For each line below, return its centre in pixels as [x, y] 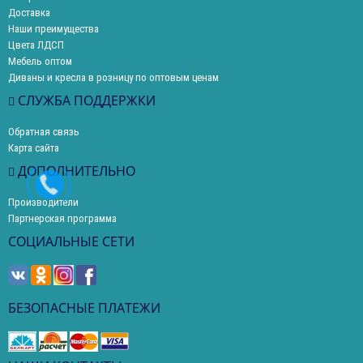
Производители [43, 203]
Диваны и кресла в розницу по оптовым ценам [113, 78]
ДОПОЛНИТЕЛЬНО [75, 171]
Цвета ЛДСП [36, 45]
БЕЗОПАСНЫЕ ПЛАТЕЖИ [84, 308]
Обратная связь [44, 132]
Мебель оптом [40, 62]
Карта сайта [34, 148]
